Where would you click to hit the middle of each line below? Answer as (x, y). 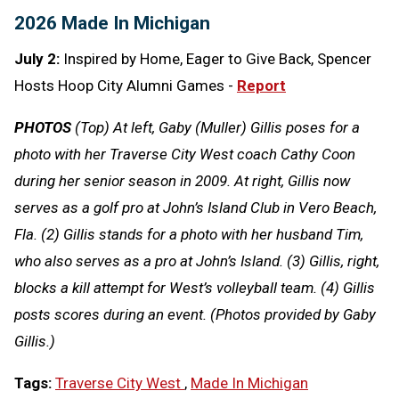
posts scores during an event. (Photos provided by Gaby (195, 314)
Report (261, 85)
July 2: (39, 58)
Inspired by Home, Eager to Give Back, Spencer (217, 58)
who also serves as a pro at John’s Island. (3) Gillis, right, (197, 261)
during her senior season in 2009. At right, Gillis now (182, 180)
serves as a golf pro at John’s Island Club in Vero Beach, (195, 207)
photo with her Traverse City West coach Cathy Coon (185, 154)
